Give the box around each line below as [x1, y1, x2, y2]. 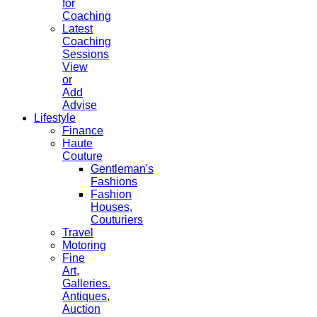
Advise [62, 99, 97, 112]
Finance [62, 125, 103, 137]
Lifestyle [34, 112, 76, 125]
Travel [62, 226, 93, 239]
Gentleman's [91, 163, 154, 175]
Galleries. [62, 277, 110, 290]
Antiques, [62, 290, 110, 303]
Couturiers [91, 214, 143, 226]
